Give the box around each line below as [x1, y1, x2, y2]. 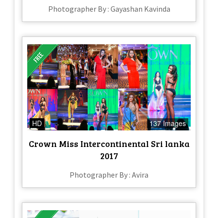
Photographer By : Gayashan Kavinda [48, 4, 170, 14]
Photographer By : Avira [70, 169, 148, 180]
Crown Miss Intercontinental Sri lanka [28, 137, 190, 149]
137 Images [149, 118, 186, 128]
